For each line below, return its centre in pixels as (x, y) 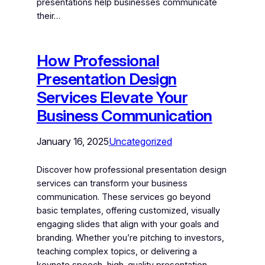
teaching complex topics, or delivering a (117, 251)
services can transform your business (112, 183)
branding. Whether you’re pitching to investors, (130, 237)
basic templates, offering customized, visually (128, 210)
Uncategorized (140, 141)
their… (48, 16)
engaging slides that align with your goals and (127, 224)
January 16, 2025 (72, 141)
